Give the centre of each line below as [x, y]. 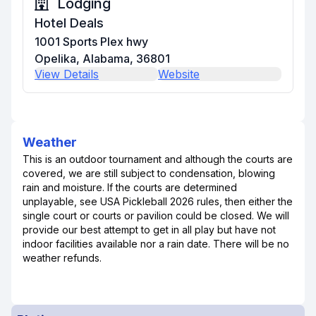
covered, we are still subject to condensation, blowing [149, 173]
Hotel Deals [69, 23]
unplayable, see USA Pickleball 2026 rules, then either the [158, 201]
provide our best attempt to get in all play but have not [149, 230]
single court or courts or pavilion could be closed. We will [156, 215]
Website [179, 74]
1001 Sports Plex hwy [91, 42]
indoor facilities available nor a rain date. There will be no [156, 244]
